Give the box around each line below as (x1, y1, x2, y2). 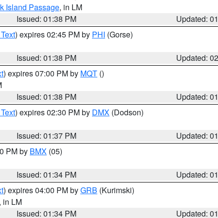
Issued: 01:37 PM (17, 130, 77, 141)
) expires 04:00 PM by (3, 184, 80, 196)
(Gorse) (105, 29, 133, 40)
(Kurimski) (97, 184, 134, 196)
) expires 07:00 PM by (3, 68, 80, 79)
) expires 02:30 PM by (15, 107, 92, 118)
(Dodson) (109, 107, 144, 118)
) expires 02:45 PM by (15, 29, 92, 40)
